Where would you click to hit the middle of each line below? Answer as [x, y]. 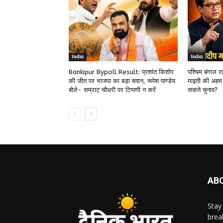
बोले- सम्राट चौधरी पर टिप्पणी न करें [112, 90]
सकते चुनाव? [202, 90]
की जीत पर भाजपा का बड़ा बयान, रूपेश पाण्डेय [122, 81]
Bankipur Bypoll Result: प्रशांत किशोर [121, 72]
